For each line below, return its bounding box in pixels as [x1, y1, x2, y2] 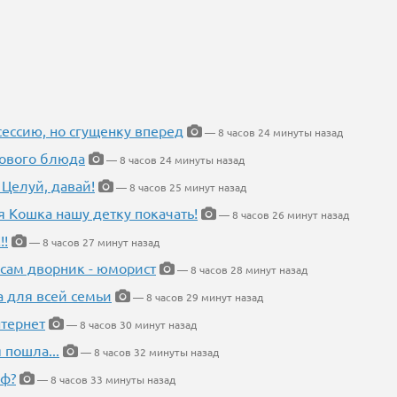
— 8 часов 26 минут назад [216, 206, 349, 222]
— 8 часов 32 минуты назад [78, 344, 219, 359]
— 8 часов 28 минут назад [175, 261, 307, 276]
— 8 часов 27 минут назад [27, 234, 160, 249]
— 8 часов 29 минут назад [130, 289, 263, 304]
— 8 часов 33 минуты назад [35, 371, 175, 386]
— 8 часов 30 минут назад [64, 316, 197, 331]
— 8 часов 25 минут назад [113, 179, 246, 194]
